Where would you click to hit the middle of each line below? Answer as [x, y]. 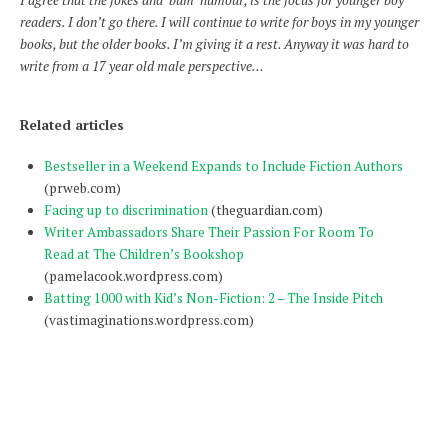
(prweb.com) [82, 188]
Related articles [72, 125]
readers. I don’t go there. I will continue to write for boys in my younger [219, 22]
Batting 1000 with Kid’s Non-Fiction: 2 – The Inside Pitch [213, 298]
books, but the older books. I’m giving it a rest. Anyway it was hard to [214, 44]
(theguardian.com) [265, 210]
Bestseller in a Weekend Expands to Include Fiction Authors [223, 166]
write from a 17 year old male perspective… [142, 66]
